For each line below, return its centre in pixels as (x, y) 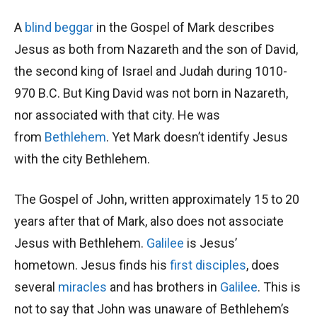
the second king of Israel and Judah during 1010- (151, 71)
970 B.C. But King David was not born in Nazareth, (151, 93)
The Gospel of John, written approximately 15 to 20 (157, 200)
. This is (279, 287)
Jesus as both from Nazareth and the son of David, (156, 50)
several (36, 287)
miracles (82, 287)
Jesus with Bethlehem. (80, 243)
